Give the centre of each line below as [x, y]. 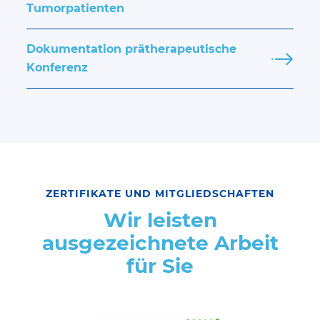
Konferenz [57, 68]
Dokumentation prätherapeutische [132, 49]
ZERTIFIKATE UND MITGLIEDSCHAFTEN [160, 194]
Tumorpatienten [76, 9]
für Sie [160, 266]
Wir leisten [160, 220]
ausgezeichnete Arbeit [160, 243]
